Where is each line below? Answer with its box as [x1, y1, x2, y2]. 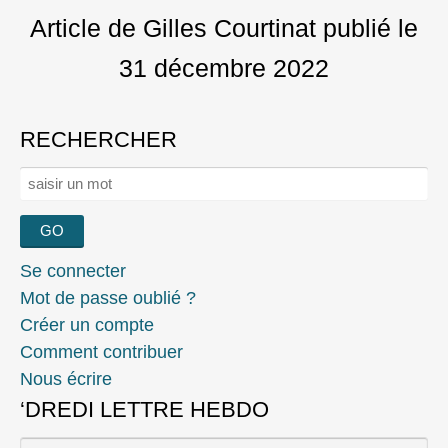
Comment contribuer [20, 341, 183, 362]
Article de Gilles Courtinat [30, 13, 316, 42]
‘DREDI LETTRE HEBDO [20, 396, 269, 422]
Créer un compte [20, 314, 154, 335]
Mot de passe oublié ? [20, 287, 196, 308]
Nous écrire [20, 368, 112, 389]
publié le [316, 13, 418, 42]
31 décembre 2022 [119, 53, 329, 82]
